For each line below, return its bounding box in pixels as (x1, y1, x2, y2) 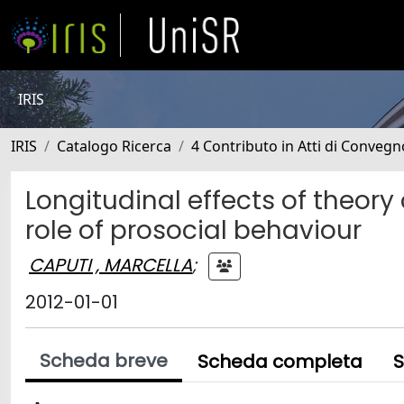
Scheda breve (40, 348, 168, 373)
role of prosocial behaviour (25, 213, 362, 248)
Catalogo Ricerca (57, 136, 171, 156)
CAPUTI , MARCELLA (29, 252, 192, 278)
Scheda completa (197, 349, 363, 374)
